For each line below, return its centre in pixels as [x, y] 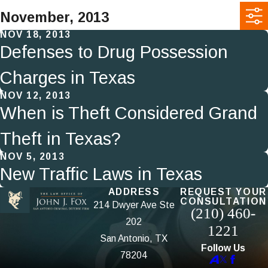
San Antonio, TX [134, 238]
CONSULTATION [223, 201]
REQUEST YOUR [223, 191]
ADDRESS [134, 191]
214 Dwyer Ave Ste [134, 205]
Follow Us [223, 248]
